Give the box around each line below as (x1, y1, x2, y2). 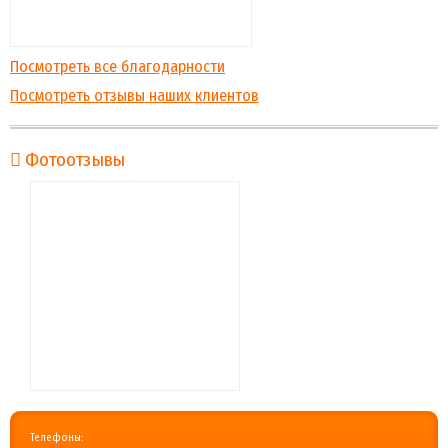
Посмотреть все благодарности (10, 57, 225, 76)
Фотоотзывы (25, 149, 125, 171)
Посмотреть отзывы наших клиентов (10, 86, 259, 105)
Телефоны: (30, 431, 83, 444)
